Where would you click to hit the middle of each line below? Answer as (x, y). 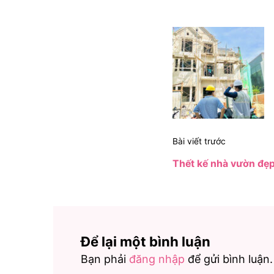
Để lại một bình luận (146, 242)
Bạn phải (105, 259)
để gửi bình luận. (229, 259)
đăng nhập (157, 259)
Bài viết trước (199, 142)
